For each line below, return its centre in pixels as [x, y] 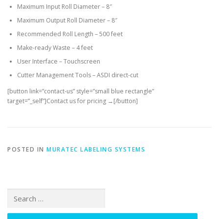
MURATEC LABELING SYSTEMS [96, 149]
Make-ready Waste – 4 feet [55, 47]
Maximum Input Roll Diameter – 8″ [65, 6]
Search [17, 193]
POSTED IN [27, 149]
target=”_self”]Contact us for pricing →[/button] [73, 101]
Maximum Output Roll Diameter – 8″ [67, 20]
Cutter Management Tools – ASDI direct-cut [78, 75]
